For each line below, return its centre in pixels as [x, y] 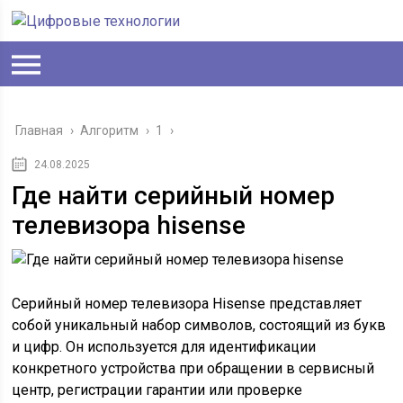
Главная [40, 130]
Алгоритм [110, 130]
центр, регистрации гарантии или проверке [157, 390]
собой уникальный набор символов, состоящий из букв [199, 325]
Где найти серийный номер [174, 196]
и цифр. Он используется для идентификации [164, 347]
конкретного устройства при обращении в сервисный [193, 368]
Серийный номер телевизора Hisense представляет [187, 304]
